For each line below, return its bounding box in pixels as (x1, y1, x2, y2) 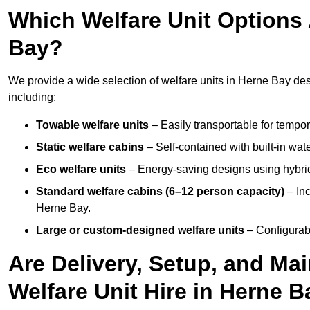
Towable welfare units (36, 119, 149, 131)
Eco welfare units (36, 163, 126, 176)
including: (8, 91, 56, 104)
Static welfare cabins (36, 141, 144, 154)
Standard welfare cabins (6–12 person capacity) (36, 185, 284, 198)
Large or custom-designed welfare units (36, 224, 244, 237)
